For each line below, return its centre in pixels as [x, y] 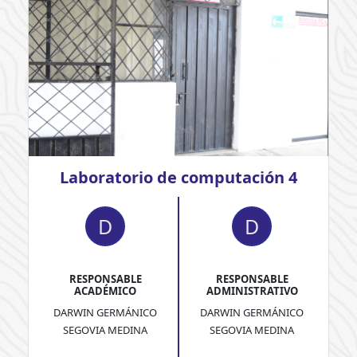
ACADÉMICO [105, 291]
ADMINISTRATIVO [252, 291]
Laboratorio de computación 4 [178, 177]
